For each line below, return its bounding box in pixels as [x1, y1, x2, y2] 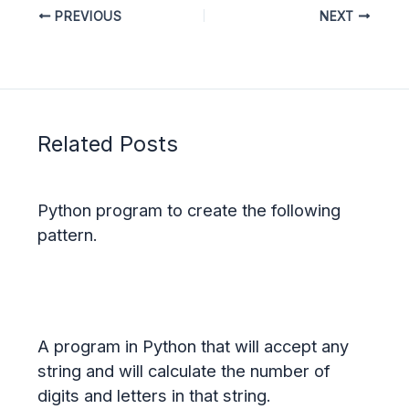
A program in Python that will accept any [37, 335, 350, 356]
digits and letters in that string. [37, 384, 272, 405]
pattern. [37, 225, 99, 246]
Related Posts [37, 131, 179, 158]
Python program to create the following [37, 200, 341, 221]
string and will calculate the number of [37, 360, 331, 381]
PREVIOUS [50, 8, 122, 24]
